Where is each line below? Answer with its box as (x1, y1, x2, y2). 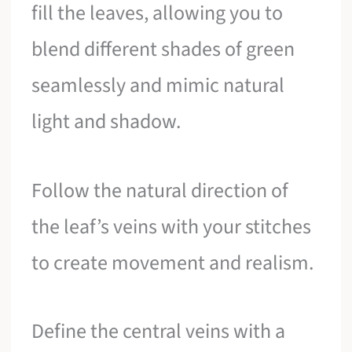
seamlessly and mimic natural (31, 71, 285, 101)
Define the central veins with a (31, 317, 286, 346)
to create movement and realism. (31, 247, 314, 277)
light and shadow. (31, 107, 181, 137)
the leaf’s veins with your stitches (31, 211, 312, 241)
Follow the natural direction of (31, 175, 289, 205)
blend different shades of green (31, 35, 295, 64)
